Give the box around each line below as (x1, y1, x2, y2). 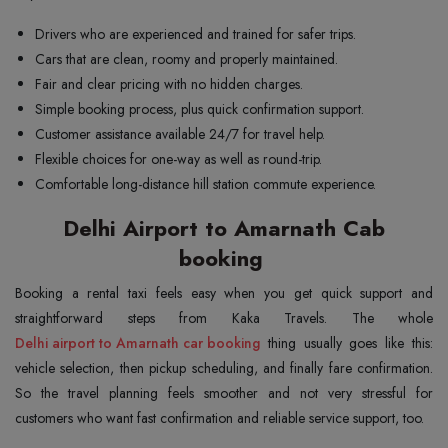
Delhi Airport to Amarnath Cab (63, 212, 385, 244)
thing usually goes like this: (260, 333, 433, 353)
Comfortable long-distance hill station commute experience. (35, 174, 376, 194)
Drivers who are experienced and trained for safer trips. (35, 24, 360, 44)
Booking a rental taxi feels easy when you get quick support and (15, 283, 433, 303)
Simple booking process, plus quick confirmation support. (35, 99, 364, 119)
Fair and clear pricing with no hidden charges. (35, 74, 303, 94)
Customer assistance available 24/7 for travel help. (35, 124, 325, 144)
